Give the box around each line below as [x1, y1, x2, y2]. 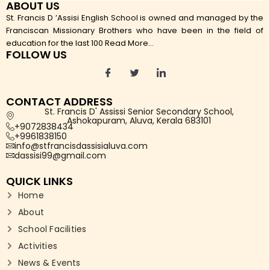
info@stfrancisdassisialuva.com [14, 140, 148, 152]
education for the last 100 [6, 37, 103, 49]
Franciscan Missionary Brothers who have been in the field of [6, 25, 263, 37]
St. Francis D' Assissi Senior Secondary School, [44, 105, 234, 118]
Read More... [103, 37, 154, 49]
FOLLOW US [6, 47, 67, 63]
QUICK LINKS [6, 174, 73, 189]
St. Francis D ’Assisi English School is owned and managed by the [6, 12, 263, 24]
